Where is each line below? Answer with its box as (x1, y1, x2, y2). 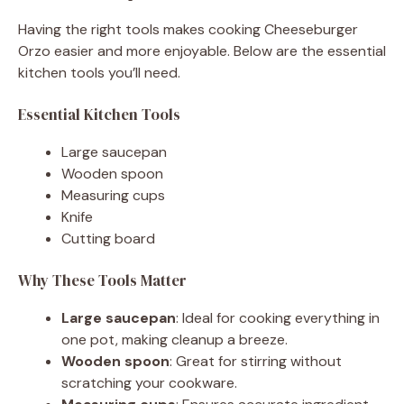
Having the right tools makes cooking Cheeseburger (18, 19, 358, 39)
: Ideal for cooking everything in (176, 308, 380, 327)
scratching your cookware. (61, 372, 237, 392)
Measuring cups (61, 185, 165, 205)
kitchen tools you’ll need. (18, 62, 180, 82)
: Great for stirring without (170, 351, 342, 371)
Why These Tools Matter (18, 269, 187, 291)
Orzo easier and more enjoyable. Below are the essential (18, 41, 386, 60)
